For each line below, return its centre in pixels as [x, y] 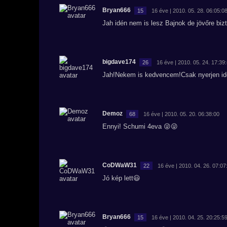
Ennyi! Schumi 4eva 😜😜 [140, 126]
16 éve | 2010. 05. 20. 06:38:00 [181, 114]
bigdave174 [119, 62]
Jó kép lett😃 [121, 178]
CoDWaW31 [120, 165]
